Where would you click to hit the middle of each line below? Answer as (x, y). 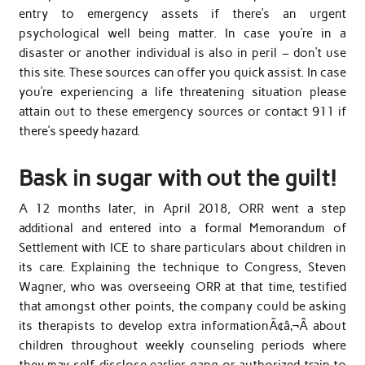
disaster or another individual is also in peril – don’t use (182, 53)
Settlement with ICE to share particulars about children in (182, 247)
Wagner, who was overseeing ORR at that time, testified (182, 286)
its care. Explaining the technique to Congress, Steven (182, 267)
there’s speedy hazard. (79, 131)
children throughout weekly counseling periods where (182, 345)
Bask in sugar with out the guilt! (177, 178)
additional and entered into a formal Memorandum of (182, 228)
